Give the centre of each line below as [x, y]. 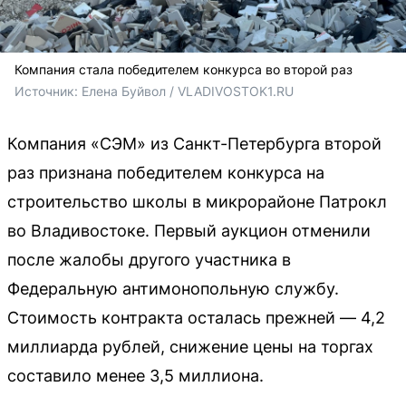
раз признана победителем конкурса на [166, 172]
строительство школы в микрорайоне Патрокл [197, 201]
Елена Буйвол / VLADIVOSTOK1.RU [188, 91]
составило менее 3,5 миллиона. [135, 375]
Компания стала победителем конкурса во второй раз [184, 69]
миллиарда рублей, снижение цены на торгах [190, 346]
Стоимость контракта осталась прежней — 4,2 [196, 317]
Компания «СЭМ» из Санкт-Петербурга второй [194, 143]
